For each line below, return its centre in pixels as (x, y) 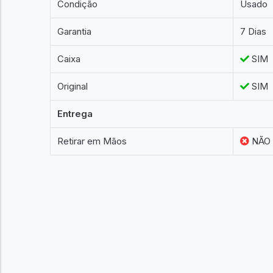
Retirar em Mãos (92, 141)
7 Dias (253, 31)
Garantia (75, 31)
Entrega (75, 114)
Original (73, 86)
